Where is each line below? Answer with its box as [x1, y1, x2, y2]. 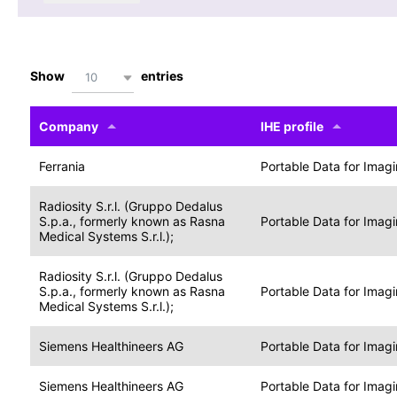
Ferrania [39, 159, 85, 175]
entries [138, 68, 183, 84]
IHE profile [261, 119, 323, 135]
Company [39, 119, 98, 135]
